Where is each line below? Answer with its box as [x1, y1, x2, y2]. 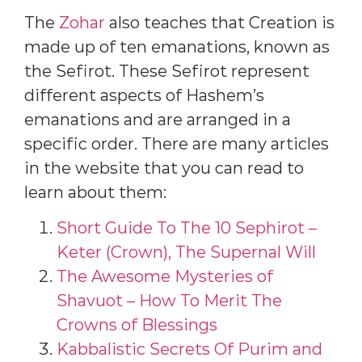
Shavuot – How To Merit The [57, 291, 282, 311]
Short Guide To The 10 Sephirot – [57, 218, 317, 238]
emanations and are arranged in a [24, 110, 291, 130]
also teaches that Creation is [105, 13, 335, 33]
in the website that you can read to [24, 158, 304, 179]
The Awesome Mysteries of [57, 267, 273, 287]
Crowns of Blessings [57, 315, 217, 335]
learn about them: [24, 183, 166, 203]
